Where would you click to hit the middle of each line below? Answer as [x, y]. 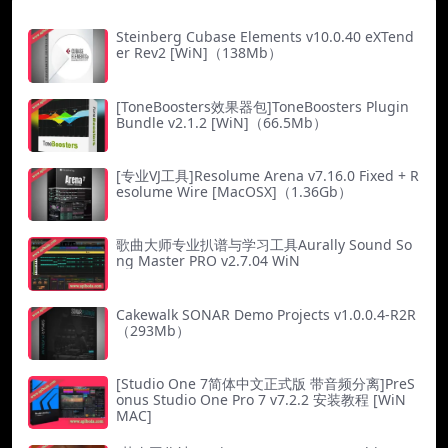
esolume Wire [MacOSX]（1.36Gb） [234, 192]
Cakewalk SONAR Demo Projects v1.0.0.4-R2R [266, 314]
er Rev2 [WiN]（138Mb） [199, 53]
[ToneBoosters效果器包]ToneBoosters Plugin [262, 106]
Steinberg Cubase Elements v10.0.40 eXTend [265, 37]
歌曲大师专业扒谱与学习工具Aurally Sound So [264, 245]
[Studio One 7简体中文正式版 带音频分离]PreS [265, 383]
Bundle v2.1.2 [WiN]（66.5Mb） [221, 122]
